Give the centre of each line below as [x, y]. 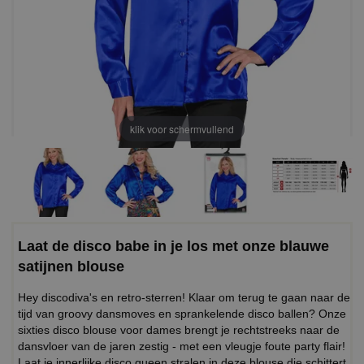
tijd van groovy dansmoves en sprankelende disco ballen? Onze [182, 314]
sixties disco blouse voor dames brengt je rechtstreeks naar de [179, 330]
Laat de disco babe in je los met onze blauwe [173, 247]
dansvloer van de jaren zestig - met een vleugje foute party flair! [182, 347]
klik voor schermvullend [182, 128]
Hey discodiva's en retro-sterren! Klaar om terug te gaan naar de [184, 298]
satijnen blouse [71, 267]
